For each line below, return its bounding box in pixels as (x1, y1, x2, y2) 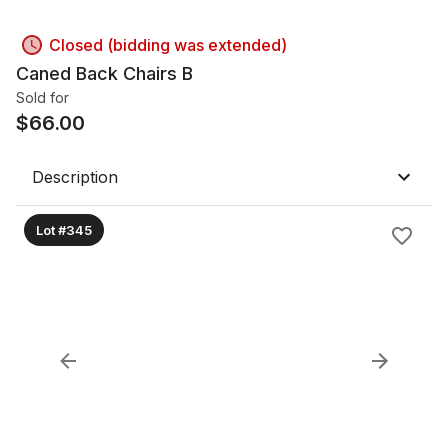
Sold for (16, 89, 69, 106)
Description (32, 167, 118, 187)
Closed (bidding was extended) (49, 35, 287, 55)
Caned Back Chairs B (16, 63, 193, 84)
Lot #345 (36, 221, 92, 238)
